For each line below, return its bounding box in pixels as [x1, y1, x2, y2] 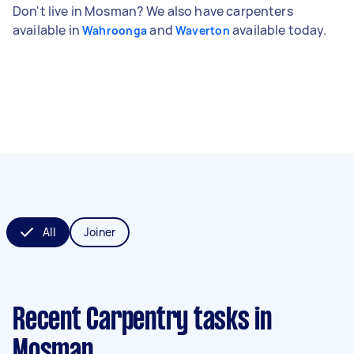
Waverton [175, 22, 230, 38]
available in [13, 21, 82, 39]
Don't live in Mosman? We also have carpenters [13, 2, 293, 20]
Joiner [83, 224, 116, 239]
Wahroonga [81, 22, 148, 38]
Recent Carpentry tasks [13, 306, 250, 335]
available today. [229, 21, 327, 39]
